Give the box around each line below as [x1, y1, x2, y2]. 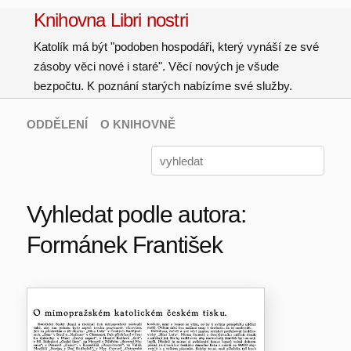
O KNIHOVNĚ [100, 118, 175, 131]
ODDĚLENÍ [26, 118, 88, 131]
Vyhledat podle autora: [26, 201, 246, 227]
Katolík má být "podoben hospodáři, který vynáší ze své [33, 40, 319, 53]
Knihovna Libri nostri [33, 9, 189, 31]
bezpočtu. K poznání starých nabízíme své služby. [33, 79, 292, 92]
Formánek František [26, 232, 223, 258]
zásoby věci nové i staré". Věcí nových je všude [33, 60, 279, 73]
